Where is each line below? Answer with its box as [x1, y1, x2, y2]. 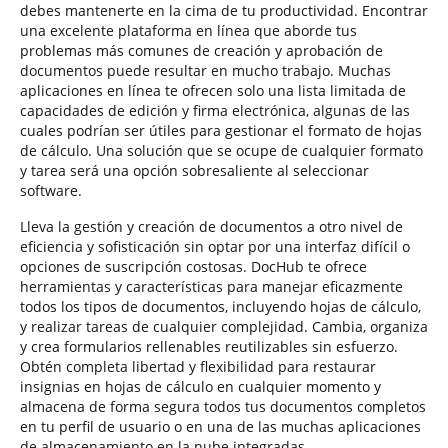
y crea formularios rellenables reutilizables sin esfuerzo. [20, 337, 398, 356]
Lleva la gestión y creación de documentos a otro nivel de [20, 217, 403, 236]
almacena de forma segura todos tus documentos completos [20, 397, 426, 416]
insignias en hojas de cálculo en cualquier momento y [20, 377, 381, 396]
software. [20, 181, 82, 200]
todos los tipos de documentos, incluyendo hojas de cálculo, [20, 297, 421, 316]
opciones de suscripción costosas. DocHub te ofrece [20, 257, 367, 276]
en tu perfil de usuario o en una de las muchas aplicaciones [20, 417, 421, 436]
